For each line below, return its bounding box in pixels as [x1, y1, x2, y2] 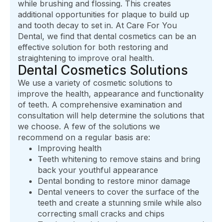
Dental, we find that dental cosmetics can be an [18, 31, 196, 42]
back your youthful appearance [38, 165, 158, 175]
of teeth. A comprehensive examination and [18, 100, 182, 110]
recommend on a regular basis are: [18, 132, 150, 143]
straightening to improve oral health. [18, 53, 154, 63]
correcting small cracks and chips [38, 209, 165, 219]
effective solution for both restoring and [18, 42, 168, 53]
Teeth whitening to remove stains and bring [38, 154, 200, 165]
